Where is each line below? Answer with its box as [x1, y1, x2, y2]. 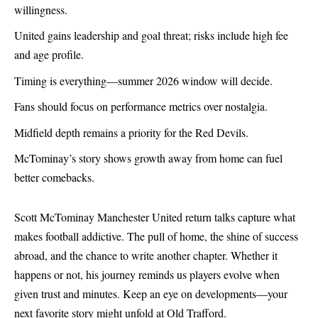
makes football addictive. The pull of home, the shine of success [14, 228, 298, 243]
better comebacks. [14, 170, 94, 185]
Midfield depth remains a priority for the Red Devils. [14, 124, 248, 140]
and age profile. [14, 47, 84, 62]
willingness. [14, 1, 67, 17]
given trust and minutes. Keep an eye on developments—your [14, 285, 287, 301]
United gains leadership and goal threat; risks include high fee [14, 28, 288, 43]
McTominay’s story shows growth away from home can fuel [14, 150, 283, 165]
